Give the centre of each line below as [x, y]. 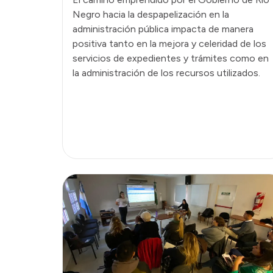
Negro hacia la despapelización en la [151, 14]
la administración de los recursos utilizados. [166, 73]
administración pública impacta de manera [163, 29]
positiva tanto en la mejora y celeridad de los [169, 43]
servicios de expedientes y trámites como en [171, 58]
